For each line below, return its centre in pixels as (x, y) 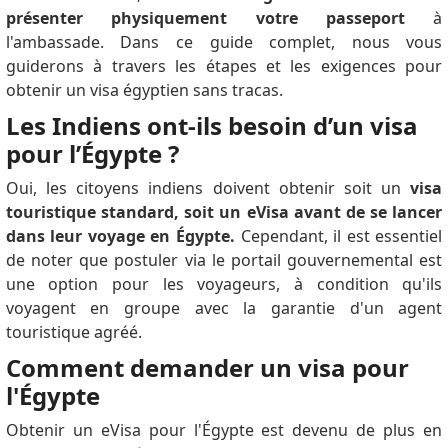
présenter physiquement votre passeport (205, 17)
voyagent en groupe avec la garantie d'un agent (224, 307)
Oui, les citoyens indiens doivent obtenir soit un (208, 187)
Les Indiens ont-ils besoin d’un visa (211, 125)
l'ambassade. (63, 41)
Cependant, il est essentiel (341, 235)
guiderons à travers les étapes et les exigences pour (224, 65)
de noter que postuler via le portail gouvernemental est (224, 259)
